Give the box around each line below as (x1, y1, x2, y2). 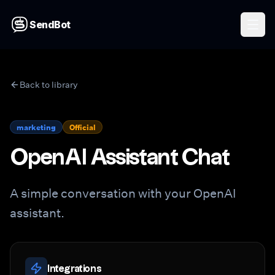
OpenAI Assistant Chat (10, 142, 231, 169)
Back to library (20, 79, 78, 90)
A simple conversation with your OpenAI (10, 185, 236, 201)
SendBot (29, 18, 71, 31)
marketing (17, 122, 56, 132)
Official (69, 122, 96, 132)
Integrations (47, 262, 102, 274)
